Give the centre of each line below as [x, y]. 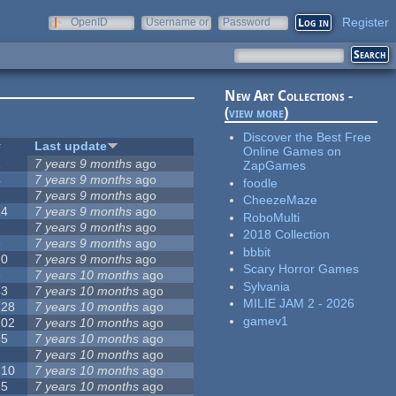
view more [257, 113]
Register [366, 22]
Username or [177, 22]
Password [247, 22]
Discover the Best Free [308, 137]
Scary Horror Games [301, 269]
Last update [71, 146]
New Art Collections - [289, 96]
